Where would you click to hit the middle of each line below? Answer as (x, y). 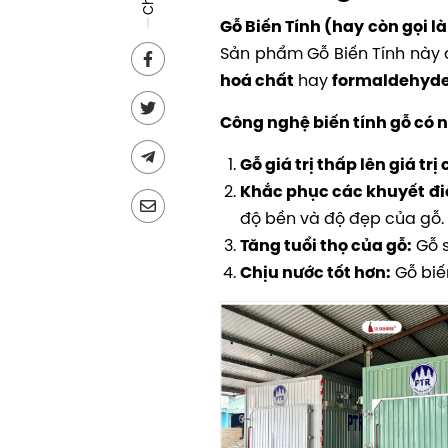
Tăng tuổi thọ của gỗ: (326, 245)
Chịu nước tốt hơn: (315, 272)
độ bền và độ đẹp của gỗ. (342, 218)
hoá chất (257, 80)
